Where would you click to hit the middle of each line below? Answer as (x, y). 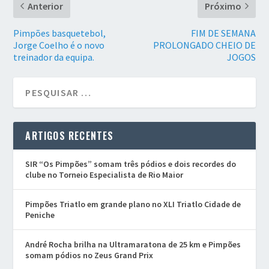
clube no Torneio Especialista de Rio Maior (104, 174)
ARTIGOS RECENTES (70, 135)
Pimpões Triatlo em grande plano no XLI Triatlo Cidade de (133, 204)
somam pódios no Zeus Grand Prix (89, 255)
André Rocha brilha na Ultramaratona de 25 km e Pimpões (133, 244)
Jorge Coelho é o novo (59, 45)
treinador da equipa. (54, 57)
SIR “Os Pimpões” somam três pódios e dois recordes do (131, 164)
